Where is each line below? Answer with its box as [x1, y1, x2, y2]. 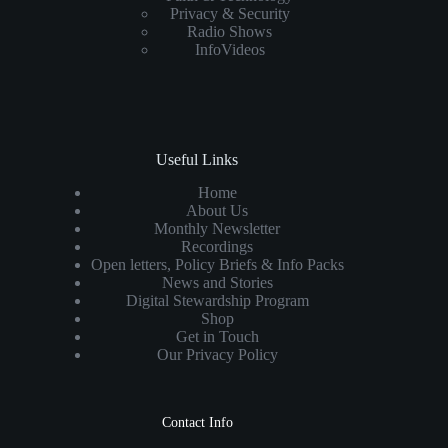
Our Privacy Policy [156, 346, 278, 363]
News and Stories [161, 274, 273, 291]
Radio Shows [187, 23, 273, 41]
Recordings [181, 238, 254, 255]
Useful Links [156, 151, 239, 169]
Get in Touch [175, 328, 259, 345]
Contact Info [161, 414, 233, 430]
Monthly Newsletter [154, 220, 281, 237]
